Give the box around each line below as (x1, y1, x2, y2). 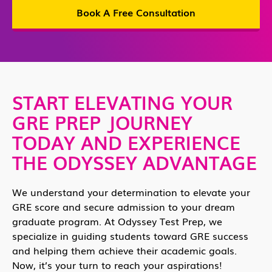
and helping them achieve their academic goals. (12, 242, 237, 257)
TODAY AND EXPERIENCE (12, 128, 240, 155)
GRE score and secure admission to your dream (12, 199, 235, 214)
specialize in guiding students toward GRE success (12, 228, 248, 243)
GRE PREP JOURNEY (12, 108, 192, 135)
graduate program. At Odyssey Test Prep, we (12, 213, 222, 228)
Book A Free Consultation (76, 4, 195, 19)
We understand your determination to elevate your (12, 184, 250, 199)
